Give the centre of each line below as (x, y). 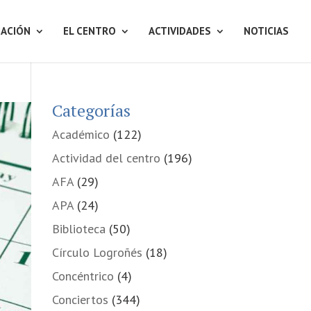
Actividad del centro (106, 158)
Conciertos (80, 300)
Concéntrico (83, 276)
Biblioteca (78, 229)
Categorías (91, 110)
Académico (81, 134)
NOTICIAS (266, 31)
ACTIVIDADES (180, 31)
